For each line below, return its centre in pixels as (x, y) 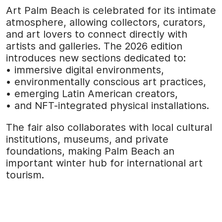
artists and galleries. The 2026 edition (94, 46)
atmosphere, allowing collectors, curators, (106, 23)
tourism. (25, 175)
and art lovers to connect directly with (97, 34)
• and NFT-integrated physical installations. (108, 106)
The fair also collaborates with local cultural (109, 128)
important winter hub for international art (104, 163)
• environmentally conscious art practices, (106, 82)
